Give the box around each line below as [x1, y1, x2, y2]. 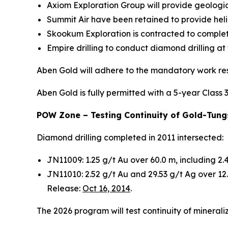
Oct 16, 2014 [82, 183, 130, 193]
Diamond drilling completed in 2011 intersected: [37, 132, 223, 142]
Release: [47, 183, 82, 193]
